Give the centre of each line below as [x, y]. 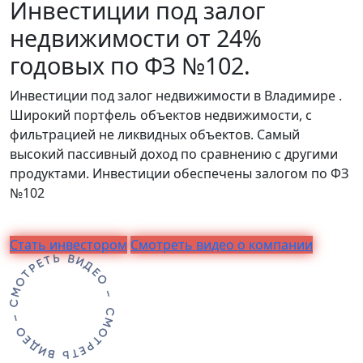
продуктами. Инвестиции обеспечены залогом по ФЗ [179, 173]
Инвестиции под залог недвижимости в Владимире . [176, 96]
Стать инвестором [68, 245]
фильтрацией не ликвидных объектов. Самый [155, 135]
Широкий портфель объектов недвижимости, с [161, 115]
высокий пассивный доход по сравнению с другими [174, 154]
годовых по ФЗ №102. [130, 65]
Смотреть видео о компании [222, 245]
